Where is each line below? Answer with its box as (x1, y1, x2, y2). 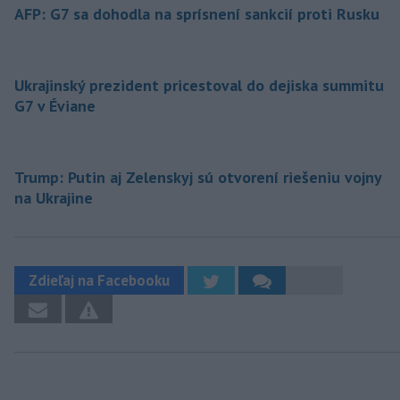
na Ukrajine (14, 187, 93, 209)
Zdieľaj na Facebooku (29, 271, 170, 291)
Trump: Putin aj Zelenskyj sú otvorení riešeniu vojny (14, 167, 381, 188)
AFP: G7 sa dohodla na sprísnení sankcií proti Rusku (14, 4, 379, 25)
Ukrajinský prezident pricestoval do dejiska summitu (14, 75, 384, 96)
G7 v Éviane (14, 96, 96, 117)
